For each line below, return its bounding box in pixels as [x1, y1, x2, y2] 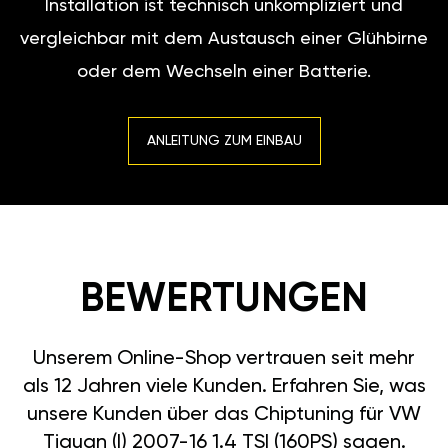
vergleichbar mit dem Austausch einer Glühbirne [20, 30, 428, 49]
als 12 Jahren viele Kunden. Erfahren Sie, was [22, 377, 426, 398]
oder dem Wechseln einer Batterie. [77, 63, 371, 82]
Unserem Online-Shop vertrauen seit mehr [33, 349, 415, 370]
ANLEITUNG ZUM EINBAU [146, 134, 302, 149]
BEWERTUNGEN [80, 280, 368, 321]
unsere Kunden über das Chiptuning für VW [27, 405, 421, 426]
